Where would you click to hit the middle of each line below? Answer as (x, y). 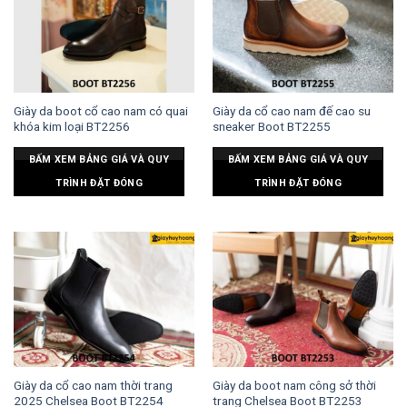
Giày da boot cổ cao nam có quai (100, 110)
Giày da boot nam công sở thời (294, 386)
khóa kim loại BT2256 (71, 126)
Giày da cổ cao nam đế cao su (291, 110)
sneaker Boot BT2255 (271, 126)
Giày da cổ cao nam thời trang (93, 386)
